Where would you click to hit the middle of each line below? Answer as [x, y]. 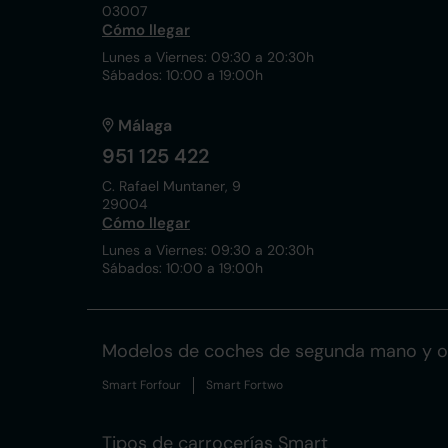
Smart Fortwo [244, 385]
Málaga [145, 125]
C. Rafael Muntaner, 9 [171, 186]
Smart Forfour [141, 385]
